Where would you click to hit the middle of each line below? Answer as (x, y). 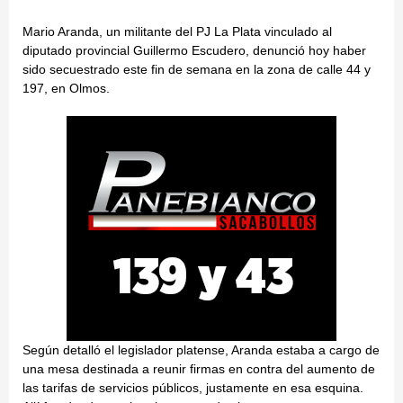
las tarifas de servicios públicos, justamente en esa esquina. (193, 388)
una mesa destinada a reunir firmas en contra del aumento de (199, 369)
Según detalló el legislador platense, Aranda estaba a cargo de (201, 350)
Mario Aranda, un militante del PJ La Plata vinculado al (177, 32)
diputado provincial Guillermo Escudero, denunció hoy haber (194, 51)
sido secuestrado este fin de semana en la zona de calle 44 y (197, 70)
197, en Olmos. (66, 89)
